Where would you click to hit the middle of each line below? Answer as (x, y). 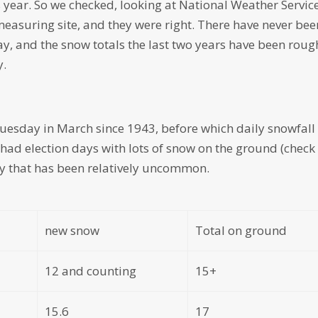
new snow (72, 230)
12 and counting (91, 271)
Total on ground (241, 230)
